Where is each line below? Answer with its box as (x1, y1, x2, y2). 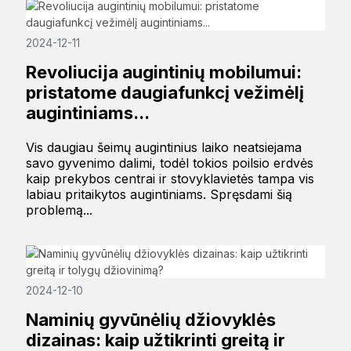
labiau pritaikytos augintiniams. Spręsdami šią (25, 186, 292, 203)
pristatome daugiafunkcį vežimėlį (25, 82, 304, 103)
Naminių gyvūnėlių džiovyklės (25, 309, 276, 331)
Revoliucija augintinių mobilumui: (25, 62, 302, 83)
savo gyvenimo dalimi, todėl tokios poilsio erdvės (25, 155, 313, 172)
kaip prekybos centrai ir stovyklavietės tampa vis (25, 171, 314, 187)
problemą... (25, 202, 92, 219)
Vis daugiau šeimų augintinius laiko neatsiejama (25, 139, 302, 156)
